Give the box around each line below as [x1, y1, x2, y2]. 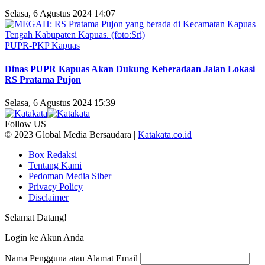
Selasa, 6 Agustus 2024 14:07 [5, 8, 115, 19]
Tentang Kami [28, 160, 82, 170]
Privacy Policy [28, 181, 83, 192]
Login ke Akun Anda [5, 232, 84, 243]
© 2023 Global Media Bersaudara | [5, 129, 138, 140]
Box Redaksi [28, 149, 77, 160]
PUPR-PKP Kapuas [5, 40, 80, 51]
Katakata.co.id [138, 129, 192, 140]
